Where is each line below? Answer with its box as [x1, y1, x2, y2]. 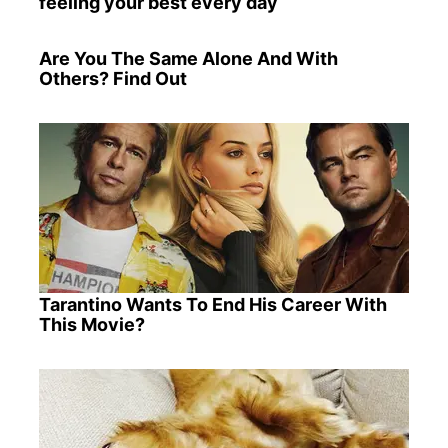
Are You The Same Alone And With [38, 47, 338, 69]
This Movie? [38, 314, 145, 336]
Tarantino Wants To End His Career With [38, 294, 387, 316]
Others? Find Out [38, 67, 187, 89]
